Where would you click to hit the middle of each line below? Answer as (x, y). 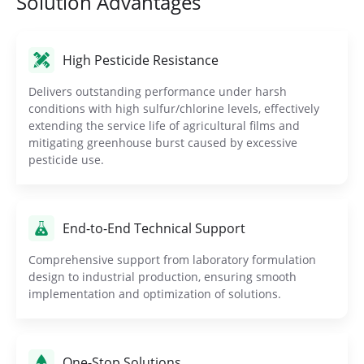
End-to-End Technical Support (154, 229)
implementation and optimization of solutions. (155, 294)
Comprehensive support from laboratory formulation (172, 260)
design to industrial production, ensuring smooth (162, 277)
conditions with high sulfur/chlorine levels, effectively (174, 109)
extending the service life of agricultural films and (164, 126)
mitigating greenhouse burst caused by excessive (163, 143)
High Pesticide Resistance (141, 61)
